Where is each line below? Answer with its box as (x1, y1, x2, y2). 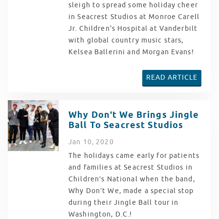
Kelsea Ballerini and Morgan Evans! (68, 47, 194, 56)
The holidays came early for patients (68, 151, 200, 160)
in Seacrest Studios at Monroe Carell (68, 12, 200, 21)
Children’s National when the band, (68, 175, 195, 183)
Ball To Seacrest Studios (68, 119, 184, 131)
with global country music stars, (68, 36, 184, 44)
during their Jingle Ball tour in (68, 198, 179, 207)
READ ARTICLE (146, 73, 197, 82)
